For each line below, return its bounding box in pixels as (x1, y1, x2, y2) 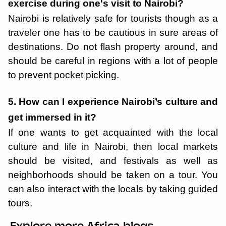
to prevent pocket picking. (8, 70, 122, 80)
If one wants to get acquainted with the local (8, 127, 218, 138)
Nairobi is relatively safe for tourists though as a (8, 13, 218, 24)
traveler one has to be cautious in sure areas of (8, 27, 218, 38)
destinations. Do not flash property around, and (8, 41, 218, 52)
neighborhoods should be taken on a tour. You (8, 169, 218, 180)
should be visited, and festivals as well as (8, 155, 218, 166)
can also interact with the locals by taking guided (8, 184, 218, 194)
